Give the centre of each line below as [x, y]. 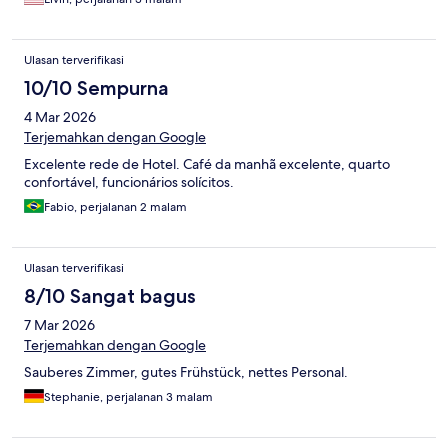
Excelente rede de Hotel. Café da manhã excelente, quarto [207, 164]
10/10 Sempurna [96, 88]
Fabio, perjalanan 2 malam [115, 207]
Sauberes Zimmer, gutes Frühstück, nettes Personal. [186, 372]
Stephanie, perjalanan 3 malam [128, 397]
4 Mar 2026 [60, 117]
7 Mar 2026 [59, 325]
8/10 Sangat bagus [110, 296]
